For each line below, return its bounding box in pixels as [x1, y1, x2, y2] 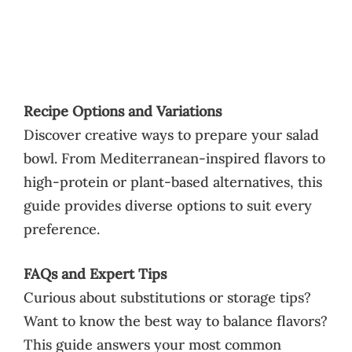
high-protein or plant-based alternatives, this [24, 172, 322, 191]
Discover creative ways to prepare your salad [24, 125, 319, 144]
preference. [24, 219, 100, 238]
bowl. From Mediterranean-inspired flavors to [24, 148, 325, 167]
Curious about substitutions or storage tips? [24, 288, 311, 306]
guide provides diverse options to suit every [24, 196, 312, 214]
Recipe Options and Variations [24, 101, 222, 120]
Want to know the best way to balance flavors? [24, 311, 328, 330]
